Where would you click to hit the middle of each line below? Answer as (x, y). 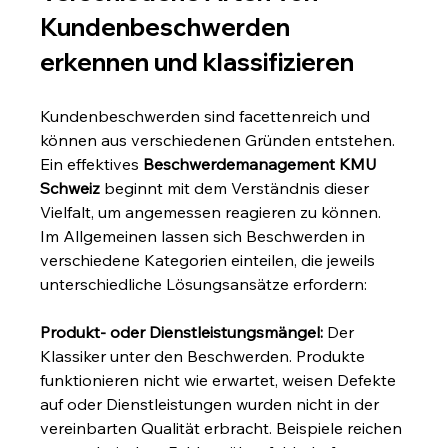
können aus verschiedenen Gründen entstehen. (220, 139)
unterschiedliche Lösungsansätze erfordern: (204, 283)
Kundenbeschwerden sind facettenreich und (207, 115)
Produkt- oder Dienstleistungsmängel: (182, 331)
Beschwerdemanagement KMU (262, 163)
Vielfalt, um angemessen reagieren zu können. (213, 211)
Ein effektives (92, 163)
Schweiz (70, 187)
